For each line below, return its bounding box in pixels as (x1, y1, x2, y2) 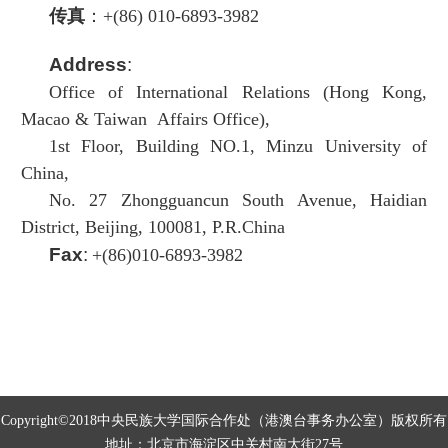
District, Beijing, (21, 217, 148, 238)
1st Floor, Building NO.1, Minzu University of (49, 136, 427, 157)
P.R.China (212, 217, 285, 238)
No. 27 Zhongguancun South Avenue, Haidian (49, 190, 427, 211)
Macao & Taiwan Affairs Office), (21, 109, 270, 130)
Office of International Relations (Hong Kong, (49, 82, 427, 103)
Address (49, 54, 127, 76)
